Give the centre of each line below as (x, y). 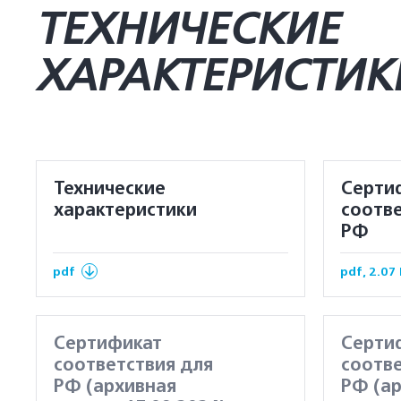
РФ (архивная (115, 387)
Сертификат (108, 344)
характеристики (125, 210)
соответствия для (133, 365)
